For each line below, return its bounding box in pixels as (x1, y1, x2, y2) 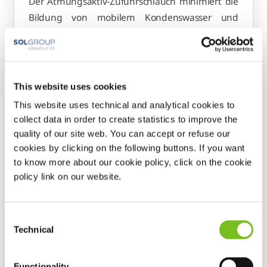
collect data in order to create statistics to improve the (14, 114, 238, 125)
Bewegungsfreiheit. (29, 43, 112, 57)
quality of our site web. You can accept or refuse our (14, 128, 231, 139)
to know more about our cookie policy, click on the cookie (14, 157, 252, 167)
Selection (4, 226, 41, 237)
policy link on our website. (14, 171, 122, 182)
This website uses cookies (14, 81, 127, 91)
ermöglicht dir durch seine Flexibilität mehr (29, 27, 238, 41)
